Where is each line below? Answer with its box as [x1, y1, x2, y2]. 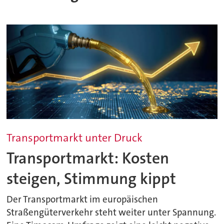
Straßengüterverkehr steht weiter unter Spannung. [6, 206, 216, 219]
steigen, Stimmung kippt [6, 168, 176, 189]
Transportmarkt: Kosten [6, 147, 169, 168]
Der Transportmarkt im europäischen [6, 193, 158, 206]
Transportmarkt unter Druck [6, 130, 143, 145]
